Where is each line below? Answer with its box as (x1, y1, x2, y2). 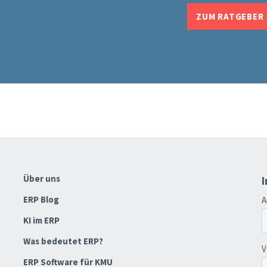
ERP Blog (23, 194, 59, 206)
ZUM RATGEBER (195, 11, 264, 23)
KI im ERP (23, 215, 60, 226)
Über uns (23, 173, 60, 185)
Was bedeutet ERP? (23, 235, 103, 247)
